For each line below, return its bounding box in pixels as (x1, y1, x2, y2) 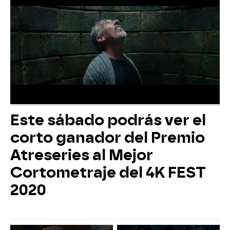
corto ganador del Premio (10, 129, 205, 147)
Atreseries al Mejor (10, 146, 153, 164)
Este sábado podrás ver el (10, 111, 206, 129)
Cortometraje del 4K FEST (10, 164, 206, 182)
